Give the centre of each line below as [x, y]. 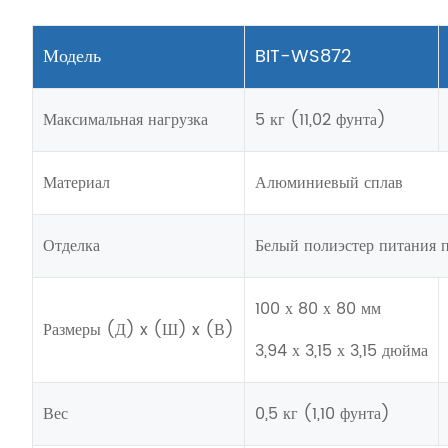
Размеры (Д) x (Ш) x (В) [138, 329]
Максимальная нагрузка [125, 119]
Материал [76, 182]
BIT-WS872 [303, 56]
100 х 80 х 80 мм [318, 308]
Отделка [71, 245]
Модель [72, 56]
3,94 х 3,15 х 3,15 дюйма [341, 350]
